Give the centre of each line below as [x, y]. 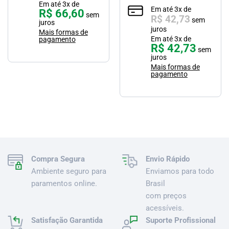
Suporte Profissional [181, 221]
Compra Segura [58, 159]
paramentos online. [64, 184]
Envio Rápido [168, 159]
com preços [166, 196]
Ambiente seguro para [69, 171]
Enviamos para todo [180, 171]
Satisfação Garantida [67, 221]
